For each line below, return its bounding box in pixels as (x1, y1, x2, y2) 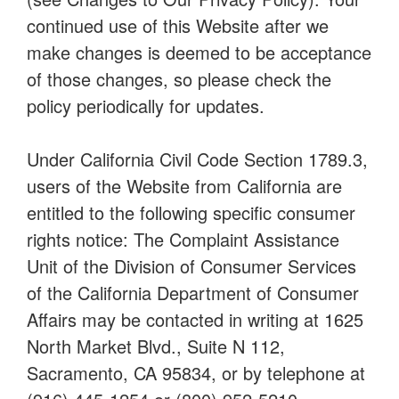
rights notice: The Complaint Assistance (27, 226, 339, 252)
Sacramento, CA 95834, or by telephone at (27, 360, 365, 386)
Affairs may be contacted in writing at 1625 (27, 306, 363, 332)
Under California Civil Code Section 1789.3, (27, 146, 368, 172)
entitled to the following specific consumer (27, 199, 355, 225)
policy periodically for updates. (27, 93, 265, 118)
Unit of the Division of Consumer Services (27, 253, 356, 279)
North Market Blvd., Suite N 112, (27, 333, 285, 359)
